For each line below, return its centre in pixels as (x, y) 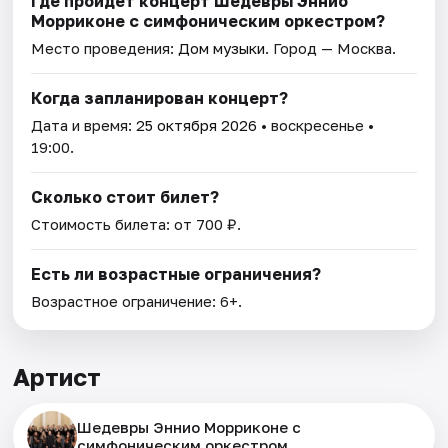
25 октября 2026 (197, 124)
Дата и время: (84, 124)
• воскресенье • (316, 124)
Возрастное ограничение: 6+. (137, 300)
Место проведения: (105, 47)
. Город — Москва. (331, 47)
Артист (57, 376)
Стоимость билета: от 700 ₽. (136, 223)
